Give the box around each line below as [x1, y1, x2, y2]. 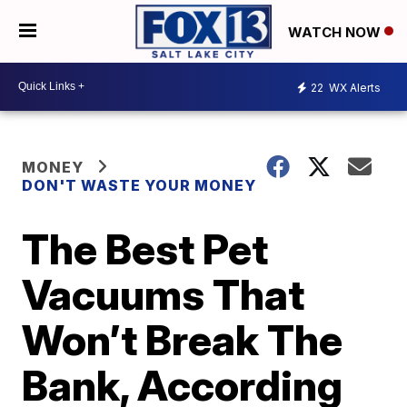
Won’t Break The [22, 313, 343, 365]
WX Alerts [326, 81, 381, 95]
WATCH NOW [288, 23, 384, 41]
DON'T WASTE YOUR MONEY [22, 175, 257, 194]
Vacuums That [22, 268, 305, 320]
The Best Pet [22, 223, 269, 274]
